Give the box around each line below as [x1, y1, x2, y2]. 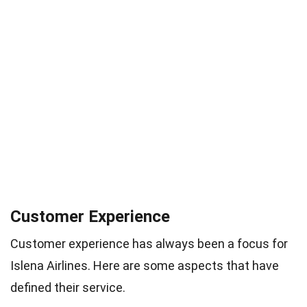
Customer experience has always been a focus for [10, 236, 288, 251]
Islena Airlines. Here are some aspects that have [10, 258, 279, 273]
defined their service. [10, 280, 125, 295]
